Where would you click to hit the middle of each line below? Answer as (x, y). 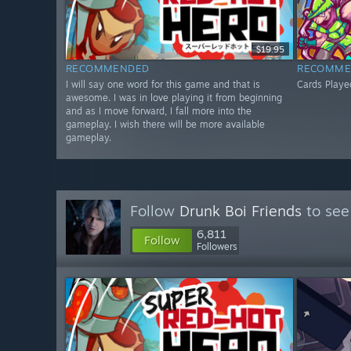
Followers (217, 246)
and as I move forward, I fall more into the (159, 111)
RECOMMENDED (108, 69)
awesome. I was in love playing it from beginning (174, 98)
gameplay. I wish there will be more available (165, 125)
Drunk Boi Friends (241, 211)
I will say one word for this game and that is (163, 85)
